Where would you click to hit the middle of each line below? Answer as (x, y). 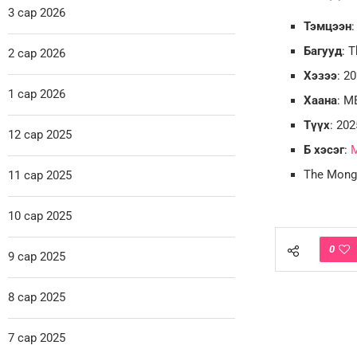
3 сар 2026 (37, 12)
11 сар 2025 (40, 175)
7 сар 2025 (37, 337)
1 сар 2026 (37, 94)
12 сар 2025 (40, 134)
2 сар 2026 (37, 53)
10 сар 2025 (40, 216)
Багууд (322, 51)
